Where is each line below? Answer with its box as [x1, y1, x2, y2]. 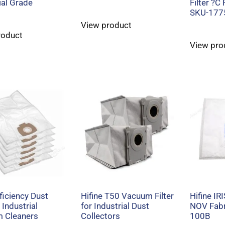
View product [81, 20, 132, 30]
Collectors [81, 211, 121, 221]
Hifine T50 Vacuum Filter [81, 191, 174, 201]
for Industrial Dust [81, 201, 150, 211]
